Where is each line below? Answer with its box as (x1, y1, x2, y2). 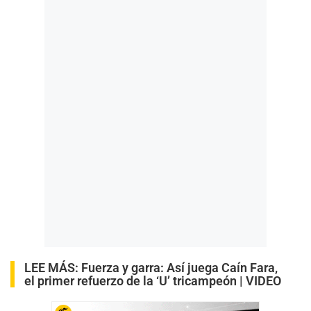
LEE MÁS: (24, 260, 81, 275)
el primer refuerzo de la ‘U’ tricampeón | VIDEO (24, 273, 281, 288)
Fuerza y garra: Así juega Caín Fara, (81, 260, 278, 275)
